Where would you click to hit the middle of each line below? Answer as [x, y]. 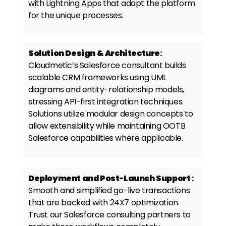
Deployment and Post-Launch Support [110, 179]
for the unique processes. [76, 16]
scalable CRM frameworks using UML [97, 78]
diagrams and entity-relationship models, [106, 90]
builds [174, 66]
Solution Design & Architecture [94, 53]
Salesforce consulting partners [123, 215]
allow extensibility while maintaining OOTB [107, 126]
